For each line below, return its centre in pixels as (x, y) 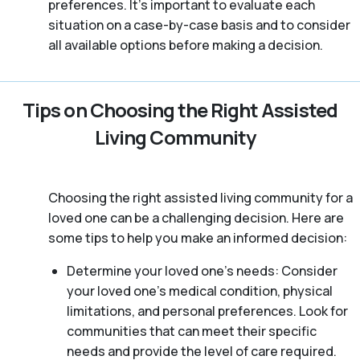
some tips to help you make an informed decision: (198, 237)
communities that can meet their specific (191, 331)
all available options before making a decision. (186, 45)
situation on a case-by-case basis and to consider (199, 25)
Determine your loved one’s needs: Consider (202, 270)
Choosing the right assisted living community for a (200, 197)
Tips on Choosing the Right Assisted (180, 109)
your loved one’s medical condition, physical (199, 290)
